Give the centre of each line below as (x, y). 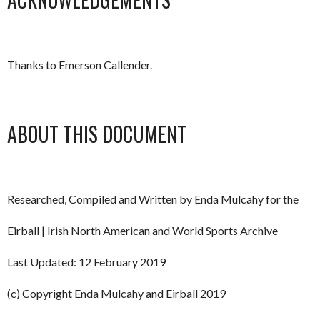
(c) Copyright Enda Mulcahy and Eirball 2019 (116, 293)
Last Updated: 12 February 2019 (86, 262)
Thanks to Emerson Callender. (80, 65)
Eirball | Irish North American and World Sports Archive (142, 230)
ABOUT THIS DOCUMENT (97, 134)
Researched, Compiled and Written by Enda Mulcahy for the (153, 199)
